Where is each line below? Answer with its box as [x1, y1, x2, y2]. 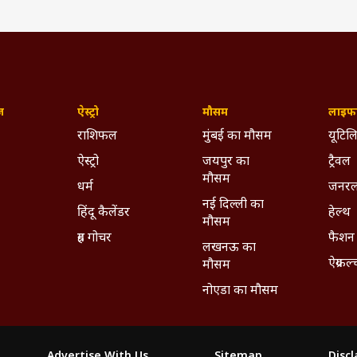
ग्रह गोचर [76, 246, 112, 263]
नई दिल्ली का [202, 213, 264, 229]
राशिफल [76, 144, 117, 161]
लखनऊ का [202, 256, 256, 273]
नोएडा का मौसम [202, 299, 278, 316]
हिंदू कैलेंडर [76, 221, 130, 237]
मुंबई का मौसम [202, 144, 272, 161]
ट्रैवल [328, 170, 351, 186]
